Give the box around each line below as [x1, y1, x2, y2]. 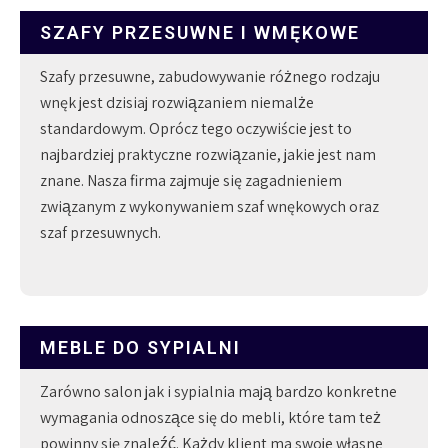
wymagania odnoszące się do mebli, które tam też [40, 406, 381, 428]
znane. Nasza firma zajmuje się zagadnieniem [40, 169, 342, 191]
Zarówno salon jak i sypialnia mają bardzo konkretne [40, 380, 397, 402]
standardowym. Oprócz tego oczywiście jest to [40, 117, 352, 139]
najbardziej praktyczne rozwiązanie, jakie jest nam [40, 143, 376, 165]
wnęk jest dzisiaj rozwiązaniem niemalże [40, 91, 314, 113]
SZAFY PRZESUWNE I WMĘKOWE [40, 21, 360, 43]
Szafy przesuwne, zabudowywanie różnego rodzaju [40, 65, 380, 87]
